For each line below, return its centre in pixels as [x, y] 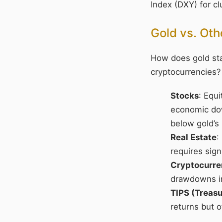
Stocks [185, 96]
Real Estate [194, 138]
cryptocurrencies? [186, 72]
